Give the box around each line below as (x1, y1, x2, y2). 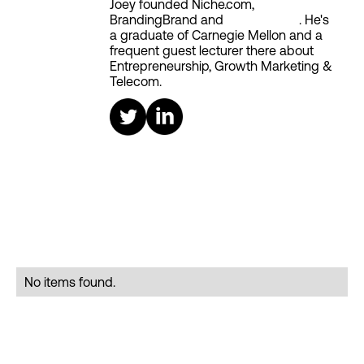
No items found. (24, 275, 115, 290)
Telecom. (110, 74, 162, 89)
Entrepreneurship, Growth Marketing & (110, 58, 332, 74)
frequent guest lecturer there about (110, 43, 314, 58)
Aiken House (227, 12, 299, 28)
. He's (299, 12, 329, 28)
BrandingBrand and (110, 12, 227, 28)
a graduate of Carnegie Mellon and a (110, 28, 323, 43)
